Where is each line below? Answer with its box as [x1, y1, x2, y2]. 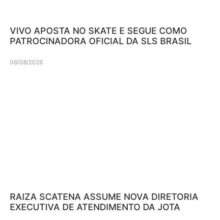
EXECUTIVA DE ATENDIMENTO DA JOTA [10, 201, 180, 212]
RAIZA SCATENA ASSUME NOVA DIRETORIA [10, 191, 198, 202]
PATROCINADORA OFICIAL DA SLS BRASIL [10, 36, 192, 47]
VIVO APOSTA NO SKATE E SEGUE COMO [10, 26, 187, 36]
